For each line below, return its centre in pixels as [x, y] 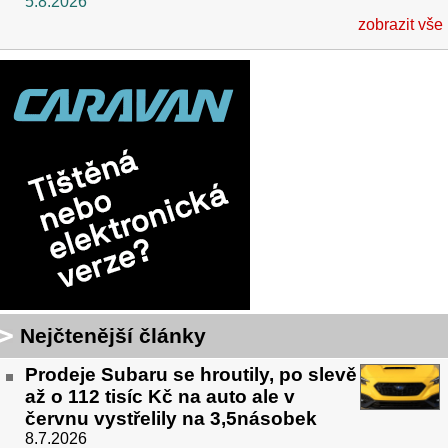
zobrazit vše [400, 25]
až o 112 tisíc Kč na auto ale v [160, 397]
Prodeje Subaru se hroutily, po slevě [191, 375]
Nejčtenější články [113, 336]
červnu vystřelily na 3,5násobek [171, 419]
